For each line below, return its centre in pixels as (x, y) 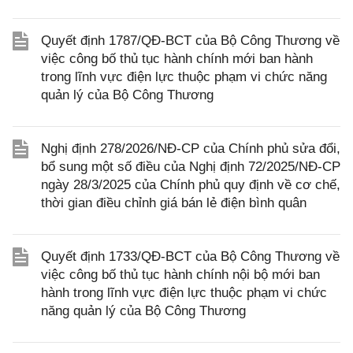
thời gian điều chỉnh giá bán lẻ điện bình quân (174, 203)
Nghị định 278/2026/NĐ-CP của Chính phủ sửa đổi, (191, 149)
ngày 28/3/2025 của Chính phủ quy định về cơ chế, (191, 185)
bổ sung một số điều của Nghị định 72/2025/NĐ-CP (191, 167)
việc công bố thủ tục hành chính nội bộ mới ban (180, 275)
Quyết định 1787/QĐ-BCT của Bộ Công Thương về (190, 41)
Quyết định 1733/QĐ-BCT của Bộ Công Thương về (190, 256)
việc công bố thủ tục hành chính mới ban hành (177, 59)
